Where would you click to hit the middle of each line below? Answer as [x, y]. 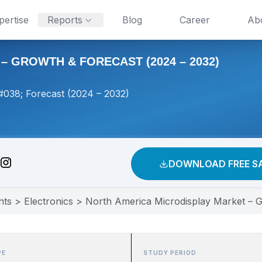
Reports [65, 20]
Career [194, 20]
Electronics [49, 201]
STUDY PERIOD [170, 253]
